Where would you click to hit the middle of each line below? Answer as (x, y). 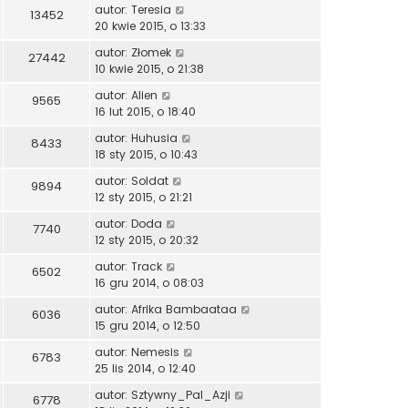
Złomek (151, 53)
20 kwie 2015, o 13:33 (150, 26)
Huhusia (154, 138)
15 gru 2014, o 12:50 (148, 326)
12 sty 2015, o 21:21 (143, 198)
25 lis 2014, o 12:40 (145, 369)
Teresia (151, 10)
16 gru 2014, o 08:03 (149, 283)
